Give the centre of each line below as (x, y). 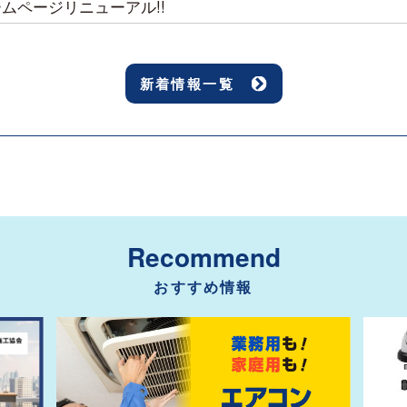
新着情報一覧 (187, 84)
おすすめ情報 (203, 287)
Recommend (203, 257)
